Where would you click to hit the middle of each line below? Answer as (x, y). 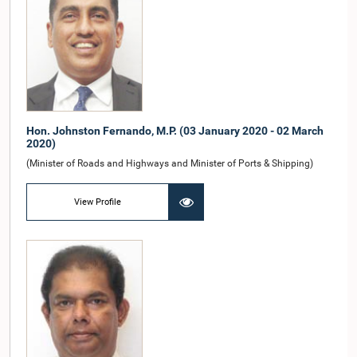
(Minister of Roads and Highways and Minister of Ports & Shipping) (170, 164)
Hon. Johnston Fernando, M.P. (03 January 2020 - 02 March (175, 131)
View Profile (98, 202)
